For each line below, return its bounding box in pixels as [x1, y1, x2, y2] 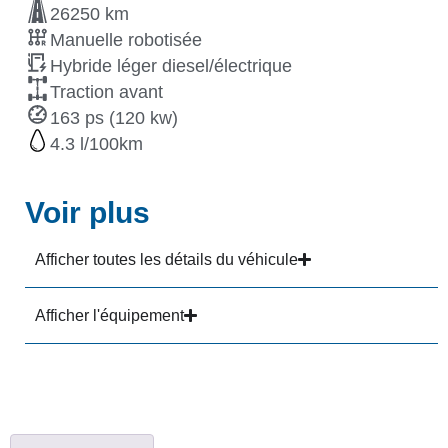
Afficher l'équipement [35, 307, 184, 325]
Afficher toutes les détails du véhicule [35, 251, 298, 269]
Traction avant [50, 82, 163, 103]
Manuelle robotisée [50, 30, 202, 51]
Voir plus [25, 196, 150, 230]
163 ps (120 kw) [50, 108, 178, 129]
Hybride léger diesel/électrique [50, 56, 292, 77]
